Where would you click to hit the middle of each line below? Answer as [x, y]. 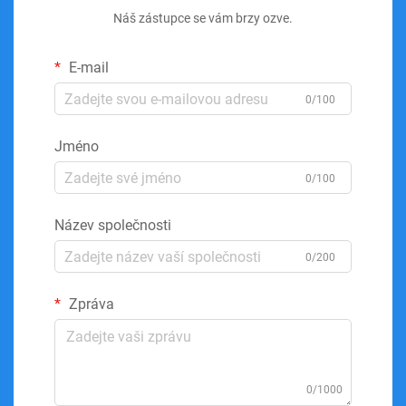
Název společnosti [113, 225]
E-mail [87, 68]
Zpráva [90, 304]
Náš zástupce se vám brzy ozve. [203, 18]
